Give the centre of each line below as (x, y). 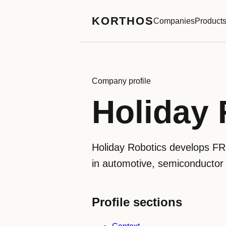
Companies (174, 21)
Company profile (121, 81)
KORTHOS (123, 21)
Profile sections (137, 202)
